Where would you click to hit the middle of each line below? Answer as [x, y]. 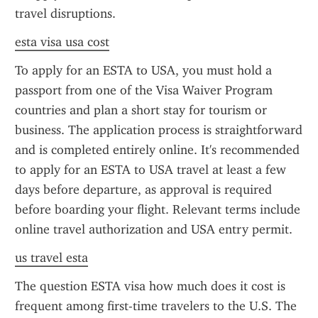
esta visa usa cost [62, 42]
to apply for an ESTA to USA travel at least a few [150, 170]
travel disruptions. [65, 13]
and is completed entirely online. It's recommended [157, 150]
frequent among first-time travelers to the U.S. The [156, 306]
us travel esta [51, 258]
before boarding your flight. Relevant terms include [158, 209]
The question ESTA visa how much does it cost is [150, 286]
